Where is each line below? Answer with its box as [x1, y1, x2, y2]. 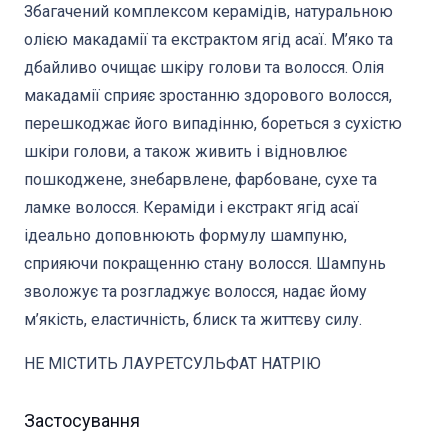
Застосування [24, 409, 140, 431]
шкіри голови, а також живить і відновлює [24, 141, 347, 161]
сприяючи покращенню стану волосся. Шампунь [24, 253, 386, 273]
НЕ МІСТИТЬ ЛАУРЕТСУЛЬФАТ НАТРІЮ [24, 353, 321, 373]
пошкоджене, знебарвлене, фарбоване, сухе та [24, 169, 377, 189]
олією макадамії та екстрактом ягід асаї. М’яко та [24, 29, 393, 49]
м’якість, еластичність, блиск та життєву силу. [24, 309, 362, 329]
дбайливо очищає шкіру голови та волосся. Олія [24, 57, 384, 77]
